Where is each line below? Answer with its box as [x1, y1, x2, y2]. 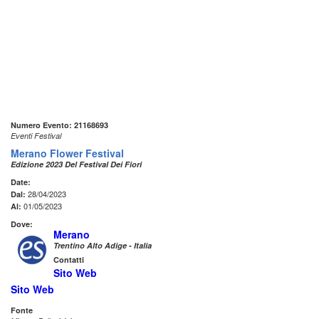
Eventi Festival [11, 130, 61, 142]
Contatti [53, 254, 84, 266]
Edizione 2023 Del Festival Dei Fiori [11, 159, 142, 170]
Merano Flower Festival [11, 146, 124, 161]
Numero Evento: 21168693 [11, 120, 108, 131]
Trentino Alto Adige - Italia [53, 240, 152, 251]
